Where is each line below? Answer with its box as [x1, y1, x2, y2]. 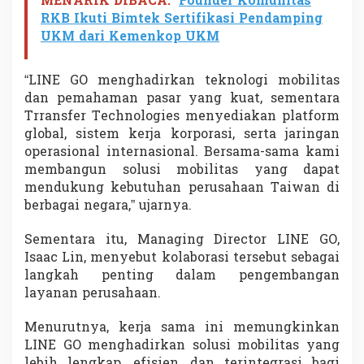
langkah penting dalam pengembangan [24, 266, 340, 286]
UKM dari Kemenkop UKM [41, 27, 219, 47]
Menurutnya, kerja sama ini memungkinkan [24, 318, 340, 338]
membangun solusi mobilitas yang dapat [24, 160, 340, 180]
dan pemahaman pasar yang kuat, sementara [24, 89, 340, 109]
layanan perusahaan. [24, 284, 161, 304]
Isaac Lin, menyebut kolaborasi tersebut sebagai [24, 248, 340, 268]
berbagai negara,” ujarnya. [24, 196, 192, 216]
